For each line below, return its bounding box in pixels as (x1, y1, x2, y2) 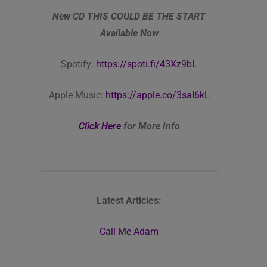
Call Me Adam (100, 226, 159, 238)
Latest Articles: (97, 195, 162, 207)
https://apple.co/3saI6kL (105, 89, 210, 101)
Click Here (78, 120, 121, 132)
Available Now (100, 27, 159, 39)
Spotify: (61, 58, 96, 70)
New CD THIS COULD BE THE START (52, 11, 206, 23)
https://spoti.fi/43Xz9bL (96, 58, 197, 70)
